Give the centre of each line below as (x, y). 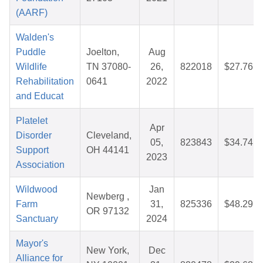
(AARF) (32, 13)
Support (32, 150)
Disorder (34, 136)
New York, (108, 251)
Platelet (32, 121)
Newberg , (108, 197)
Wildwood (37, 190)
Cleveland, (109, 136)
